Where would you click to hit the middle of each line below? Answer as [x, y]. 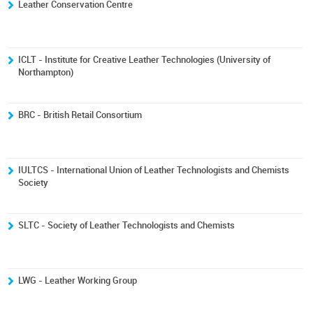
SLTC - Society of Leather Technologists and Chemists [127, 225]
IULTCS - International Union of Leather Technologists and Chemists [154, 170]
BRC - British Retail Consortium [80, 115]
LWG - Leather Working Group [78, 281]
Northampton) [46, 72]
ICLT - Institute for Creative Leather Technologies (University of [145, 60]
